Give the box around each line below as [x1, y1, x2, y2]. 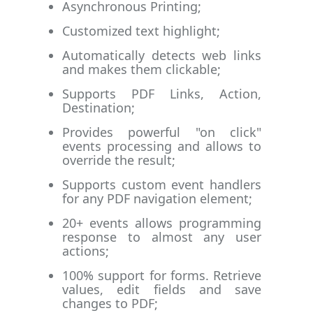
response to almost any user [62, 228, 261, 246]
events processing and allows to [62, 138, 261, 155]
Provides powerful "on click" [62, 124, 261, 141]
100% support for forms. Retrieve [62, 267, 261, 284]
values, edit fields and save [62, 281, 261, 298]
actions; [62, 242, 109, 260]
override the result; [62, 152, 175, 169]
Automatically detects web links [62, 47, 261, 64]
